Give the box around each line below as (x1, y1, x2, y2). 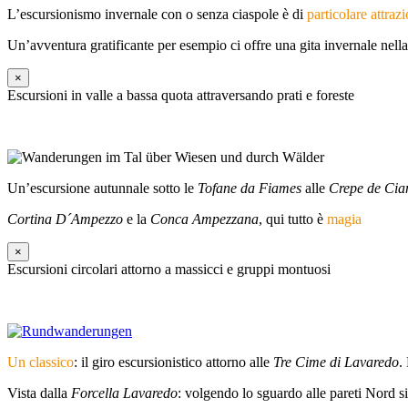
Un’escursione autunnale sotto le (7, 180, 198, 197)
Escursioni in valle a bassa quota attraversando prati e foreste (7, 87, 354, 104)
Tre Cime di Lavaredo (273, 354, 399, 371)
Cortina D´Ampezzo (7, 211, 123, 228)
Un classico (7, 354, 74, 371)
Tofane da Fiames (198, 180, 301, 197)
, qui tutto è (259, 211, 327, 228)
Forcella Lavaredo (71, 385, 178, 402)
